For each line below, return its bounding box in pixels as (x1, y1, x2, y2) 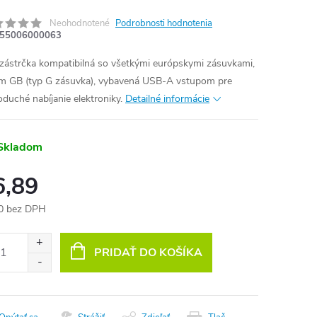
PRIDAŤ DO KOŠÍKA (93, 245, 202, 260)
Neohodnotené (50, 17, 110, 30)
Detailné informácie (125, 92, 209, 105)
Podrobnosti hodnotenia (115, 17, 212, 30)
